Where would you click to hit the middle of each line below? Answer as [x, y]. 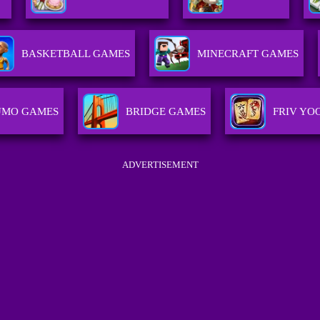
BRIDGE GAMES [166, 112]
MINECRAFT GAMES [248, 54]
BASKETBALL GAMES [76, 54]
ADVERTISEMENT [160, 165]
